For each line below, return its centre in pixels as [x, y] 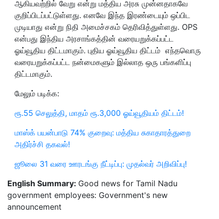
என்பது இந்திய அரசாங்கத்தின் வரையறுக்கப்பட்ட [94, 38]
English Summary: [43, 183]
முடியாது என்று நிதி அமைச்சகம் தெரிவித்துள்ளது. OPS [106, 27]
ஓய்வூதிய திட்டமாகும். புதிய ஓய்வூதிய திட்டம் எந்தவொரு [108, 50]
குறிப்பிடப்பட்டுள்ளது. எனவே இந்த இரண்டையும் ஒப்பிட [102, 15]
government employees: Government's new [88, 195]
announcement [34, 207]
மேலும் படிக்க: [37, 93]
